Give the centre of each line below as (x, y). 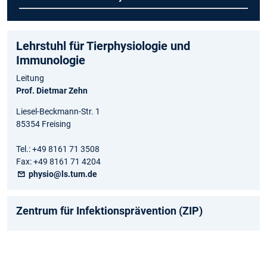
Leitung (30, 78)
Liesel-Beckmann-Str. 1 (58, 111)
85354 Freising (44, 124)
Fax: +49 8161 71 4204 (58, 161)
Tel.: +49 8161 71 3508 (58, 149)
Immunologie (51, 60)
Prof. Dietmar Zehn (52, 90)
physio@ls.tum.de (62, 174)
